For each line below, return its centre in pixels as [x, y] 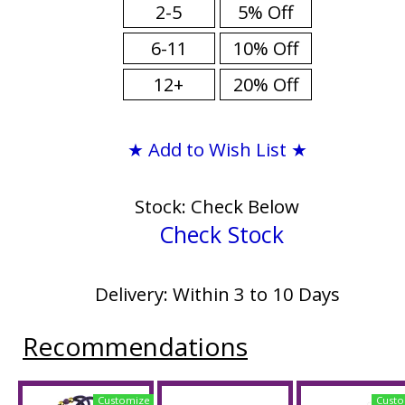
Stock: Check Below [217, 206]
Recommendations [135, 346]
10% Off [265, 48]
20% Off [265, 85]
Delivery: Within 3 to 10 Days [217, 294]
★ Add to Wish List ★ [217, 149]
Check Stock [221, 234]
